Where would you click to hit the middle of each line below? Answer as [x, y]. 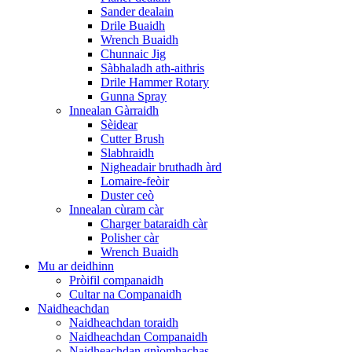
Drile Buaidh [133, 26]
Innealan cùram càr [116, 209]
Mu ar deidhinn [76, 266]
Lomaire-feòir [135, 181]
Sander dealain [137, 11]
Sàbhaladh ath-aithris [152, 68]
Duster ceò [127, 195]
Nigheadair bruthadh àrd [161, 167]
